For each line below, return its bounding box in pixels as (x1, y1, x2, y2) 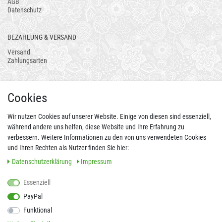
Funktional (23, 206, 52, 214)
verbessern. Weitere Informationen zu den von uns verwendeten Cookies (7, 133, 206, 141)
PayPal (23, 192, 43, 200)
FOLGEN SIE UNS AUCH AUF (7, 189, 85, 197)
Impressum (81, 158, 112, 166)
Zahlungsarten (7, 56, 47, 65)
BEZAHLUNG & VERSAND (7, 33, 76, 41)
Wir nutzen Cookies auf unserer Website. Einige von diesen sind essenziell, (7, 112, 211, 120)
